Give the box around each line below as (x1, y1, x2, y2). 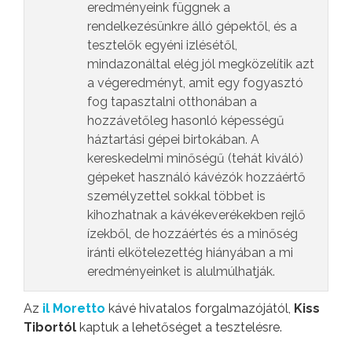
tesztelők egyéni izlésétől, (87, 38, 240, 53)
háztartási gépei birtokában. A (87, 132, 259, 148)
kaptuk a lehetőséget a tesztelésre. (79, 320, 282, 335)
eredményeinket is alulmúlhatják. (87, 264, 275, 280)
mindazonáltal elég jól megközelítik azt (87, 57, 314, 72)
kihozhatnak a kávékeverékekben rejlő (87, 207, 306, 223)
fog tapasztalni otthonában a (87, 94, 257, 110)
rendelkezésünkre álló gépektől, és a (87, 19, 297, 35)
